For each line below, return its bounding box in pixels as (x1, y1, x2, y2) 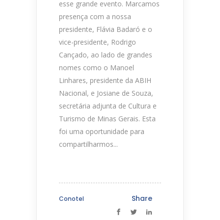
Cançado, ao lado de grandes (59, 50, 152, 59)
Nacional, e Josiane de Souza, (59, 88, 153, 98)
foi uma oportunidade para (59, 126, 144, 136)
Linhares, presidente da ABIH (59, 75, 151, 85)
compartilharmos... (59, 139, 118, 149)
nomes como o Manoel (59, 62, 134, 72)
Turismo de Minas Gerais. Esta (59, 113, 156, 123)
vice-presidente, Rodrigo (59, 37, 136, 47)
